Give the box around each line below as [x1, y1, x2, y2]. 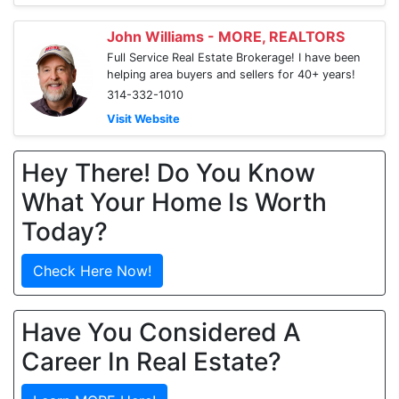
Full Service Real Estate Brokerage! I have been [107, 51, 360, 64]
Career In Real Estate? [21, 346, 281, 377]
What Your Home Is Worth [21, 187, 327, 217]
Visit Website [107, 112, 180, 126]
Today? [21, 216, 108, 247]
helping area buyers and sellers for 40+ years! [107, 68, 355, 81]
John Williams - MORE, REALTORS [107, 28, 345, 45]
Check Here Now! [33, 262, 151, 280]
